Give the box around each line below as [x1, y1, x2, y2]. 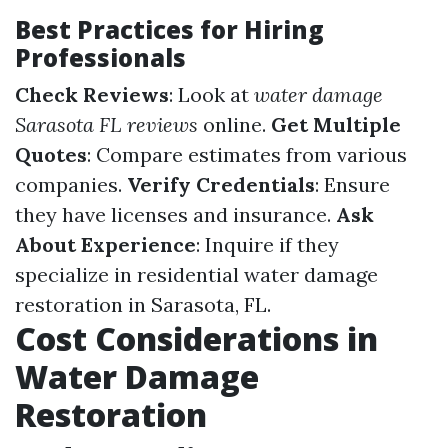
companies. [15, 172, 127, 197]
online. [198, 112, 271, 137]
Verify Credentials [127, 172, 315, 197]
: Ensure [315, 172, 390, 197]
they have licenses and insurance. [15, 202, 336, 227]
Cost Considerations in [15, 317, 378, 360]
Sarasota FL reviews [15, 112, 198, 137]
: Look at [169, 82, 254, 107]
